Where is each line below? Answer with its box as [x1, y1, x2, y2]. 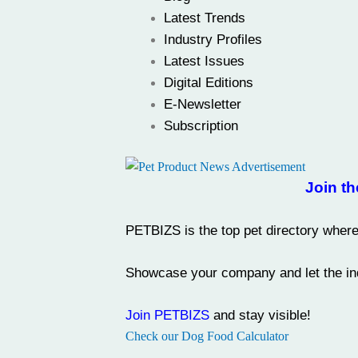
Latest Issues [164, 53, 245, 69]
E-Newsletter [164, 96, 241, 112]
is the [181, 222, 221, 239]
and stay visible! [209, 307, 311, 324]
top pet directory [221, 222, 319, 239]
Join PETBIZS [125, 307, 209, 324]
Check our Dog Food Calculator [125, 329, 288, 344]
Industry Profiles [164, 31, 262, 47]
